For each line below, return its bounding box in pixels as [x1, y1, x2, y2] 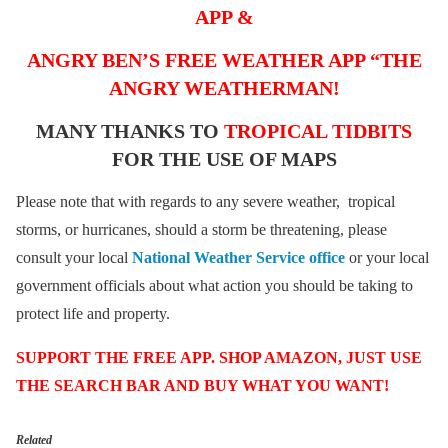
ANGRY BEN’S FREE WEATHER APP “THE [26, 49, 422, 72]
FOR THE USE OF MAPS [111, 148, 337, 171]
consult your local [16, 249, 132, 267]
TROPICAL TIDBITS [224, 120, 412, 143]
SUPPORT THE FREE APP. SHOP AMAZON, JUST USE [16, 349, 422, 367]
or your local [345, 249, 429, 267]
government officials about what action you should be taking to [16, 277, 413, 295]
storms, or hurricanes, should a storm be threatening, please [16, 221, 387, 239]
